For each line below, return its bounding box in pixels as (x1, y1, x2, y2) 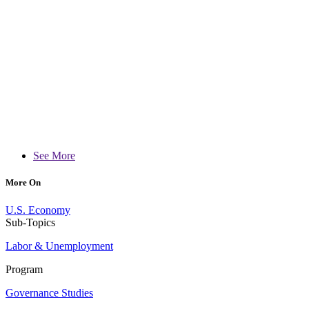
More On (6, 177, 41, 188)
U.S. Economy (6, 203, 70, 216)
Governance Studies (6, 286, 93, 299)
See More (33, 150, 75, 162)
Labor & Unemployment (6, 239, 113, 252)
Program (6, 263, 43, 275)
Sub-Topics (6, 216, 55, 228)
